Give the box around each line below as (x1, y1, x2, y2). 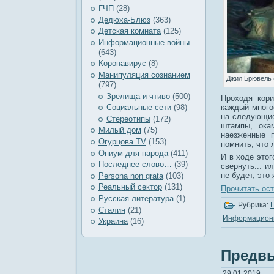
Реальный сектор (98, 182, 162, 192)
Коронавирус (98, 59, 146, 68)
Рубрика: (236, 201, 270, 210)
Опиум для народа (98, 148, 168, 158)
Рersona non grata (98, 171, 163, 180)
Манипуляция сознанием (98, 70, 190, 80)
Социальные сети (106, 103, 171, 113)
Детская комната (98, 26, 161, 36)
